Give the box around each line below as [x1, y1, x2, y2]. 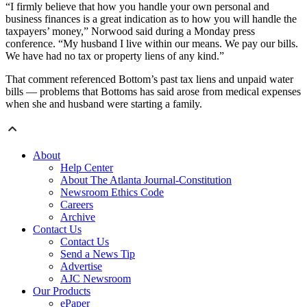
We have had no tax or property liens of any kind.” [5, 49, 224, 62]
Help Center [60, 161, 113, 173]
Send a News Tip [60, 247, 135, 260]
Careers [60, 198, 93, 210]
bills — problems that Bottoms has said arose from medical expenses [5, 85, 301, 97]
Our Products [33, 284, 90, 297]
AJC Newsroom [60, 272, 131, 284]
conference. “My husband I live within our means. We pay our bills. [5, 37, 298, 49]
